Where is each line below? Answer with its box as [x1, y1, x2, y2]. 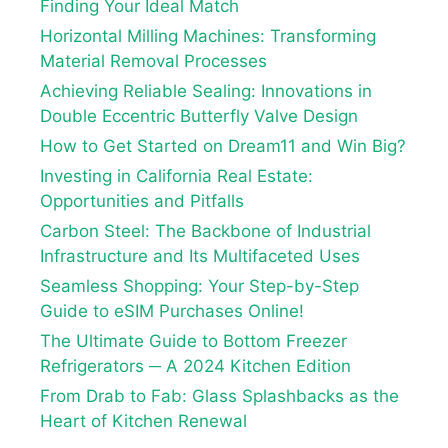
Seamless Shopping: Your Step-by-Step [40, 276, 359, 296]
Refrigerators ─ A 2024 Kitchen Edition [40, 356, 351, 376]
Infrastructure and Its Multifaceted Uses [40, 246, 360, 266]
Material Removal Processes [40, 51, 267, 71]
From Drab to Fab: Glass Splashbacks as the [40, 386, 399, 406]
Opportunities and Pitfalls [40, 191, 244, 211]
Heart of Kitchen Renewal [40, 411, 247, 431]
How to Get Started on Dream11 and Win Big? [40, 136, 406, 156]
